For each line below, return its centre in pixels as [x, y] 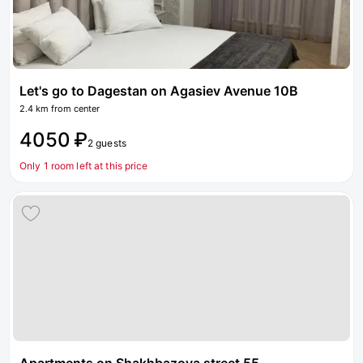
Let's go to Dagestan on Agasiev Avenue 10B [159, 91]
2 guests [107, 143]
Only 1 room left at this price [84, 166]
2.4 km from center [60, 109]
